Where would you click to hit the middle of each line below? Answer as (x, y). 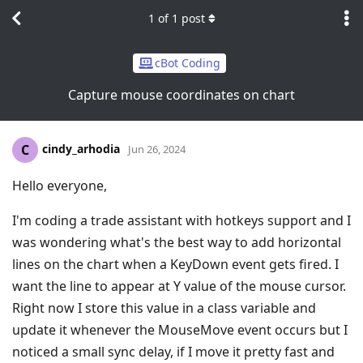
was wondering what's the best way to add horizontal (177, 242)
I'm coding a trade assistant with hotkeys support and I (181, 220)
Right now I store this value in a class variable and (164, 307)
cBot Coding (188, 63)
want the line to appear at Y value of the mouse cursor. (179, 286)
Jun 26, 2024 (157, 149)
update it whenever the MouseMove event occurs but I (180, 329)
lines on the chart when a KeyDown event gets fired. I (175, 264)
